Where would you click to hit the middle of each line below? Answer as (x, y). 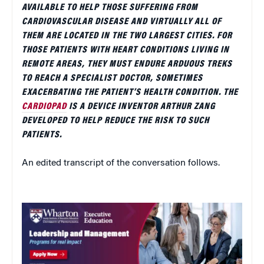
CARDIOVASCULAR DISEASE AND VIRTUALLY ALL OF (122, 22)
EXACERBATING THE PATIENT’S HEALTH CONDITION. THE (130, 92)
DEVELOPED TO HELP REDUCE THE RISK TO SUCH (115, 121)
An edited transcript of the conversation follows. (121, 163)
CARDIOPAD (44, 106)
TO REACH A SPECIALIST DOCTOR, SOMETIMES (112, 78)
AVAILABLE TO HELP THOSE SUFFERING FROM (110, 7)
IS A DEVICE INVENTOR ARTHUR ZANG (141, 106)
